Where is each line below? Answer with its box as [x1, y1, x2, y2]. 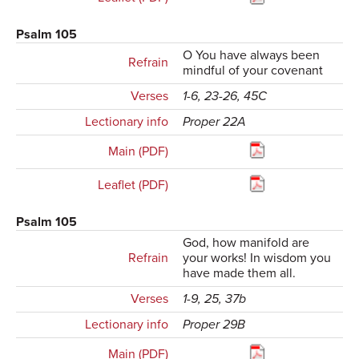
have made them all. [183, 265, 296, 282]
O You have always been [183, 47, 321, 64]
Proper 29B [183, 317, 246, 333]
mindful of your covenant [183, 63, 324, 79]
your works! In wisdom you [183, 250, 332, 267]
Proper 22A [183, 114, 247, 131]
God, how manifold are [183, 235, 310, 252]
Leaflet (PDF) [97, 177, 168, 194]
